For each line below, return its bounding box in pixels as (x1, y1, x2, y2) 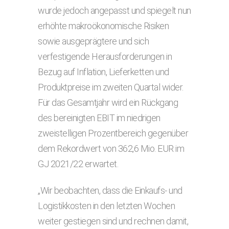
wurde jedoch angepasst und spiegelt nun (38, 5, 191, 16)
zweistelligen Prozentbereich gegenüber (38, 128, 188, 139)
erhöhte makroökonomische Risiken (38, 20, 169, 31)
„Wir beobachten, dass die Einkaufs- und (38, 185, 182, 196)
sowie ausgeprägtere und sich (38, 36, 149, 47)
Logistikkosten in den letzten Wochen (38, 200, 175, 211)
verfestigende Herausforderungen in (38, 51, 172, 62)
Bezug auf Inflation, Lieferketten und (38, 66, 169, 77)
